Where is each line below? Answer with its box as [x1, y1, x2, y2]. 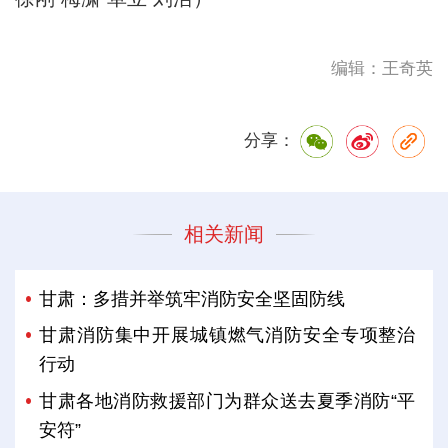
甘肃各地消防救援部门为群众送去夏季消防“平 [39, 390, 416, 411]
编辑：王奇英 [331, 59, 434, 79]
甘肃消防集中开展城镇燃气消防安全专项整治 [39, 325, 416, 346]
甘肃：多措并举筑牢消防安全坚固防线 [39, 289, 346, 310]
